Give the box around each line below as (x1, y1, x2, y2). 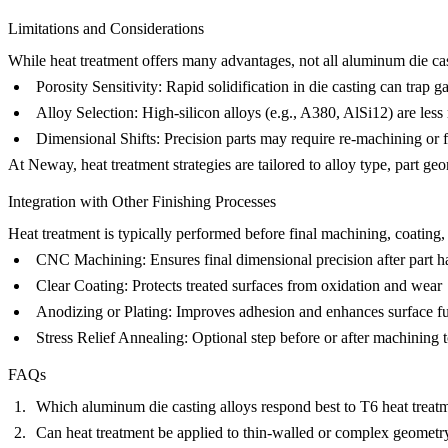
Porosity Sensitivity (36, 78, 158, 95)
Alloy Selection (36, 104, 134, 121)
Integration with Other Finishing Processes (8, 193, 276, 211)
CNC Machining (36, 251, 142, 269)
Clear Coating (36, 277, 124, 295)
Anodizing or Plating (36, 303, 168, 321)
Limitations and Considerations (8, 20, 204, 37)
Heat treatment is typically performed (8, 225, 245, 243)
